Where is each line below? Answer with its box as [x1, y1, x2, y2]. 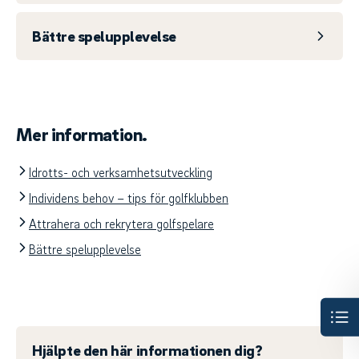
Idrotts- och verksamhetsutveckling [29, 164, 212, 181]
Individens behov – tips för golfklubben [29, 190, 228, 207]
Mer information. [16, 123, 147, 146]
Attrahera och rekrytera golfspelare [29, 216, 214, 232]
